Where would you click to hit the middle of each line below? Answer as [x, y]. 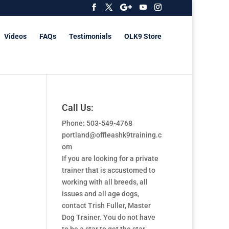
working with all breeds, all [105, 182]
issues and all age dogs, [100, 194]
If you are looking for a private [110, 158]
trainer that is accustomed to [108, 170]
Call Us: [77, 108]
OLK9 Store [143, 36]
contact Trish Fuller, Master [106, 205]
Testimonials [90, 36]
